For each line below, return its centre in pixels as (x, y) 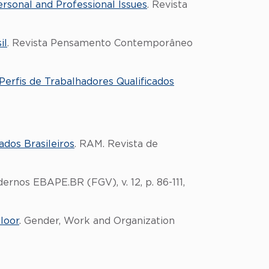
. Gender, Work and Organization (97, 221)
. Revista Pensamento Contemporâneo (100, 43)
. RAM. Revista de (116, 144)
